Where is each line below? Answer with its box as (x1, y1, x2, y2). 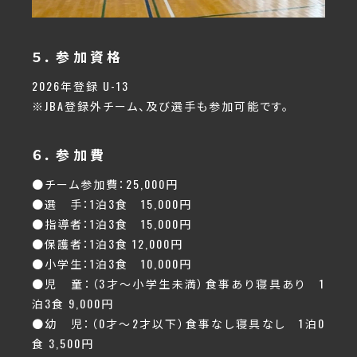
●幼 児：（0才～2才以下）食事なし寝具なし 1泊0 (32, 315, 325, 332)
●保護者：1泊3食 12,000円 (32, 235, 183, 253)
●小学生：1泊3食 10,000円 (32, 255, 192, 273)
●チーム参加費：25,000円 (32, 175, 178, 193)
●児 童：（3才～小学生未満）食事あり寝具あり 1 (32, 275, 325, 292)
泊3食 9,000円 (32, 295, 114, 312)
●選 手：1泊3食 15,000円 (32, 195, 192, 213)
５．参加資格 (32, 46, 124, 67)
